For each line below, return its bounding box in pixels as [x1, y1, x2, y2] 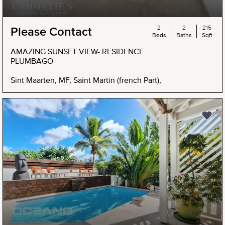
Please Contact [11, 25, 92, 39]
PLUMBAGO [11, 56, 53, 66]
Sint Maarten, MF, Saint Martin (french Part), [11, 75, 161, 85]
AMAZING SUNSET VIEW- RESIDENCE [11, 47, 144, 56]
